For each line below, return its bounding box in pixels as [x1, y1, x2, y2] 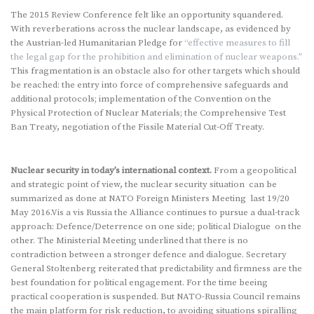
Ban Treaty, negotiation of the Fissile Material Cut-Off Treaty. [11, 121, 264, 132]
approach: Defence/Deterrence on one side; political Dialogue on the [11, 220, 301, 232]
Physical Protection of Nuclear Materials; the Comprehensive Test [11, 107, 286, 118]
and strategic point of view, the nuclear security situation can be [11, 178, 277, 190]
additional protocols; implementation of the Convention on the [11, 93, 271, 104]
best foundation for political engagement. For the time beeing [11, 276, 268, 288]
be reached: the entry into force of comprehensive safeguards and [11, 78, 288, 90]
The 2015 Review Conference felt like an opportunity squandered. [11, 8, 283, 20]
